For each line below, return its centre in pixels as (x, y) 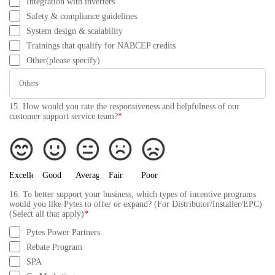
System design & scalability (75, 31)
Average (89, 175)
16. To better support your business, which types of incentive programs (133, 194)
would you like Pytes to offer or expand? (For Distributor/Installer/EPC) (136, 204)
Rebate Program (54, 247)
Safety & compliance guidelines (82, 16)
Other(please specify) (63, 60)
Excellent (25, 175)
